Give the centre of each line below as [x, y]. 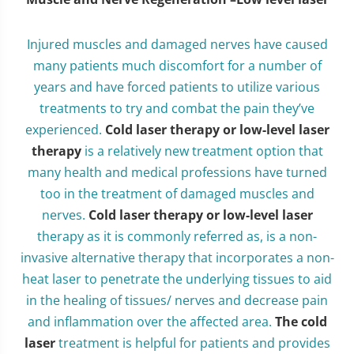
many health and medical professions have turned [177, 172]
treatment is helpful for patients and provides [192, 343]
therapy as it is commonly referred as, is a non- [177, 236]
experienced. [65, 130]
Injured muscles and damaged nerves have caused [177, 44]
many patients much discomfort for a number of [177, 66]
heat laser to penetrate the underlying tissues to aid [177, 279]
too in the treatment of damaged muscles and [177, 194]
